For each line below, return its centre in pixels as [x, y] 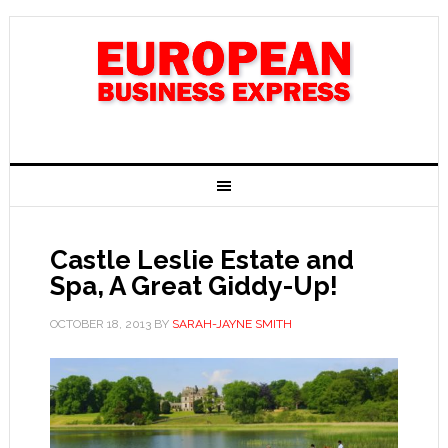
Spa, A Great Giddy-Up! [193, 286]
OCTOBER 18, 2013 [100, 324]
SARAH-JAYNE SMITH [231, 324]
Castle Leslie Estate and [201, 260]
